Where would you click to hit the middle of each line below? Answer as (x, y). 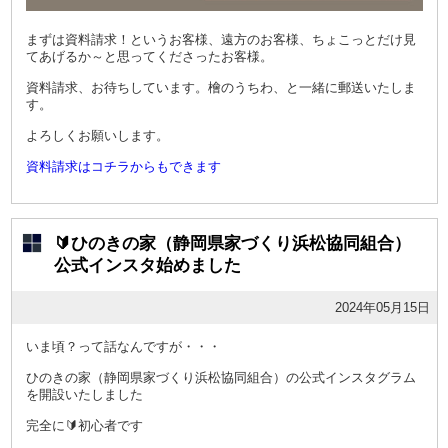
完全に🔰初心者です (84, 426)
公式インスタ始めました (147, 266)
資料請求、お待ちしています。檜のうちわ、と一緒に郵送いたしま (220, 88)
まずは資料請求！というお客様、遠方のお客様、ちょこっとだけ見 (220, 40)
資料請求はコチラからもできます (123, 167)
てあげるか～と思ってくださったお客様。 (149, 57)
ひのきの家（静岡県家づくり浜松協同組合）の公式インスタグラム (220, 378)
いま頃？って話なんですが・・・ (123, 347)
